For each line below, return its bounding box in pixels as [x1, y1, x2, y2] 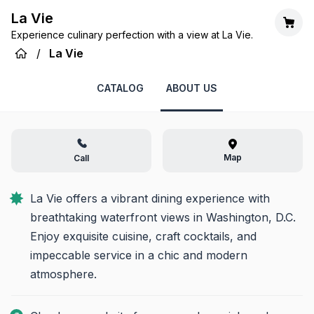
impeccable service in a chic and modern [30, 248, 247, 262]
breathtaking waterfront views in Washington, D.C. [30, 210, 296, 224]
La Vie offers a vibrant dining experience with [30, 191, 270, 205]
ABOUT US [166, 82, 217, 94]
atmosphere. [30, 267, 97, 281]
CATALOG [97, 82, 144, 94]
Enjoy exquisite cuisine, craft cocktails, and [30, 229, 257, 243]
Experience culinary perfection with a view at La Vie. [11, 29, 253, 41]
